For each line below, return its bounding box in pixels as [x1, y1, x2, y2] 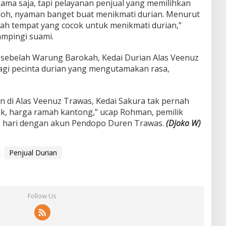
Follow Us [28, 191, 57, 201]
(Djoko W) [163, 118, 201, 129]
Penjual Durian [9, 148, 57, 158]
